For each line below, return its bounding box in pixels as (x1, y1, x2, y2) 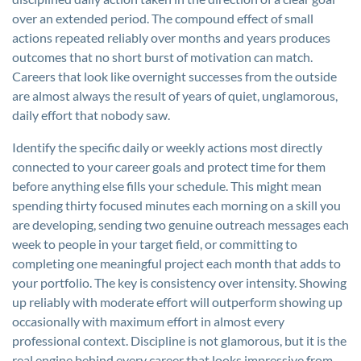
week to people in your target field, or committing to (12, 236, 297, 251)
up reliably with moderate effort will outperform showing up (12, 294, 342, 309)
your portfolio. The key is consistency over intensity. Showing (12, 275, 346, 290)
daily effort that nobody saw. (12, 107, 170, 122)
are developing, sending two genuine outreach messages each (12, 217, 349, 232)
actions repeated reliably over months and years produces (12, 30, 330, 45)
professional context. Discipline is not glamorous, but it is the (12, 333, 346, 348)
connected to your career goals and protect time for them (12, 159, 326, 174)
